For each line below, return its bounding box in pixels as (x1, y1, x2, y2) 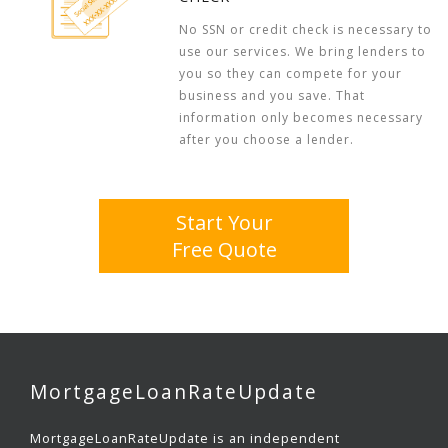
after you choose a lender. (179, 131, 355, 148)
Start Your (175, 209, 273, 236)
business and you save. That (179, 87, 366, 104)
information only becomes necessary (179, 109, 424, 126)
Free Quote (171, 236, 277, 263)
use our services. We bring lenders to (179, 43, 427, 60)
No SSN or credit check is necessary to (179, 21, 433, 38)
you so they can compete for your (179, 65, 403, 82)
